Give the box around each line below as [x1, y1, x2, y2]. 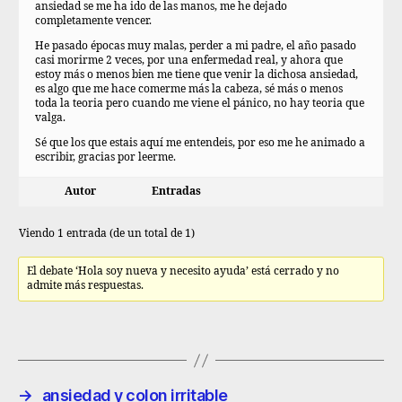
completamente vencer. [35, 14, 152, 28]
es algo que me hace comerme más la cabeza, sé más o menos [35, 83, 343, 96]
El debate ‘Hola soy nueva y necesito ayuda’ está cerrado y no [27, 265, 340, 278]
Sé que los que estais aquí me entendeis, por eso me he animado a [35, 136, 365, 150]
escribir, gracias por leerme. [35, 151, 176, 164]
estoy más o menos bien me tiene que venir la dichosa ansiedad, [35, 68, 358, 82]
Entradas [152, 185, 201, 198]
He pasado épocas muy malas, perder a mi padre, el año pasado [35, 39, 356, 53]
